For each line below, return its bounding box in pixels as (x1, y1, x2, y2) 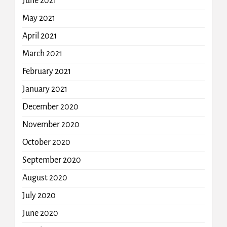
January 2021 (22, 85, 67, 94)
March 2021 (22, 49, 62, 59)
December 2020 (22, 102, 79, 112)
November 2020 (22, 120, 80, 130)
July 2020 (22, 191, 56, 201)
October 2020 (22, 138, 70, 147)
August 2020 (22, 173, 67, 183)
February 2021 (22, 67, 71, 77)
